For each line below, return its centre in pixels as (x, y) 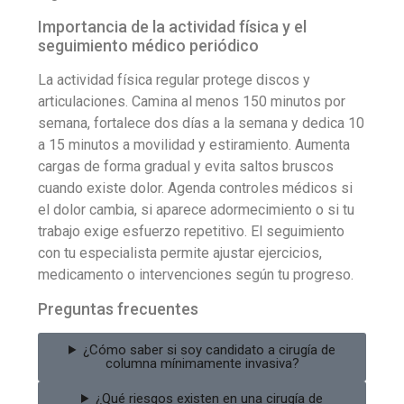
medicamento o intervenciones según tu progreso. (196, 275)
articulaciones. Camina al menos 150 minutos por (192, 102)
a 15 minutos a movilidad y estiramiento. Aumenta (194, 145)
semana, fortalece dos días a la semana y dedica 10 (201, 124)
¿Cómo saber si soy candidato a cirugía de (209, 349)
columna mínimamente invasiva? (202, 363)
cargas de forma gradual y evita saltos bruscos (186, 167)
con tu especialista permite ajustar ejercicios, (180, 253)
